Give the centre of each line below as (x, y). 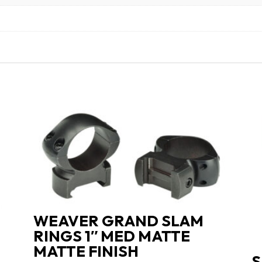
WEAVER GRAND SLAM (119, 220)
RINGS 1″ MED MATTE (112, 236)
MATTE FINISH (86, 251)
